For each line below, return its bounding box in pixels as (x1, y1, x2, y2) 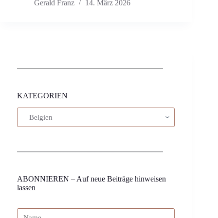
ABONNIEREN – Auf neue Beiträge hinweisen (17, 175, 166, 183)
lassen (17, 183, 36, 192)
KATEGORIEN (17, 91, 68, 100)
